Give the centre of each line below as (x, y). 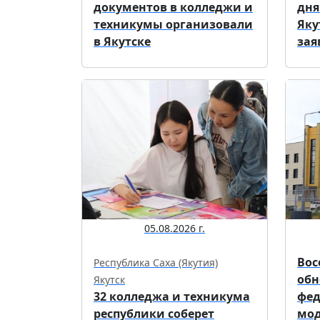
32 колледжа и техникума (172, 296)
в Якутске (122, 42)
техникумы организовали (173, 25)
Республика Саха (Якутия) (156, 262)
